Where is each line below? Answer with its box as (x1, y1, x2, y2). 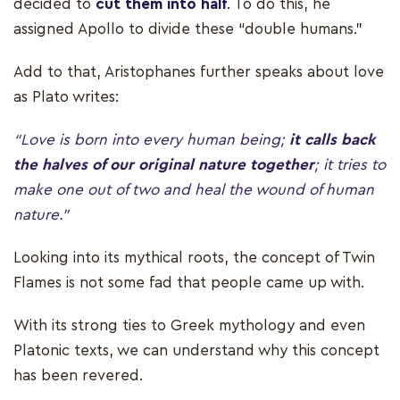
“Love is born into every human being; (13, 131, 289, 147)
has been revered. (13, 367, 147, 383)
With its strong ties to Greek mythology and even (13, 317, 365, 333)
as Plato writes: (13, 88, 123, 104)
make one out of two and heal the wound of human (13, 181, 374, 197)
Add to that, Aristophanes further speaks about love (13, 63, 384, 79)
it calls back (289, 131, 376, 147)
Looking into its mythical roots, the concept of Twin (13, 249, 375, 265)
